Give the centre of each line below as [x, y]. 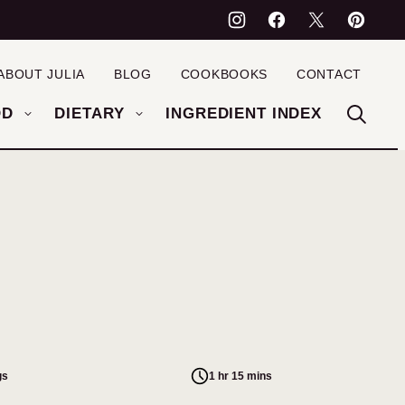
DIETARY [89, 113]
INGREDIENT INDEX [244, 113]
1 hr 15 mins [240, 376]
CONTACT [329, 74]
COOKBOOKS [224, 74]
